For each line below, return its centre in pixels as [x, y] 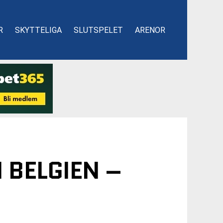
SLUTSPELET [98, 30]
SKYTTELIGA [38, 30]
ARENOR [150, 30]
